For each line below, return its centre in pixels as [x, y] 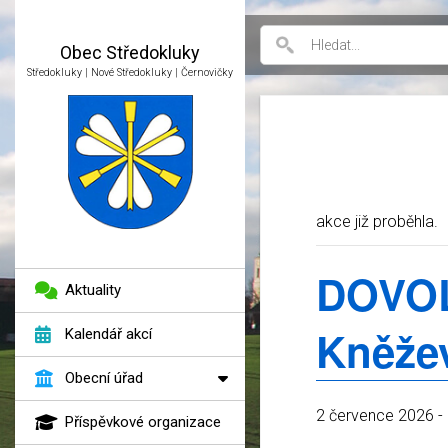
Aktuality [93, 290]
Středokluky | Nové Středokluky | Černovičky [130, 72]
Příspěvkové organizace [143, 422]
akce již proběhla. [377, 221]
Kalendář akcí [108, 334]
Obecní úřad [104, 378]
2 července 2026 [375, 415]
